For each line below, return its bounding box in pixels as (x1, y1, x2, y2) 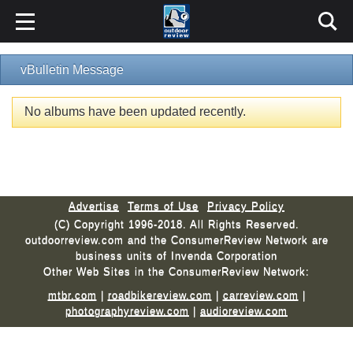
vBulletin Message (20, 63, 124, 76)
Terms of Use (128, 199, 199, 212)
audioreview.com (200, 304, 288, 317)
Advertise (69, 199, 119, 212)
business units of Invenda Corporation (76, 249, 277, 262)
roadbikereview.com (107, 288, 212, 301)
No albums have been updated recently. (24, 105, 246, 119)
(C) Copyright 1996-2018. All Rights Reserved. (54, 217, 299, 230)
